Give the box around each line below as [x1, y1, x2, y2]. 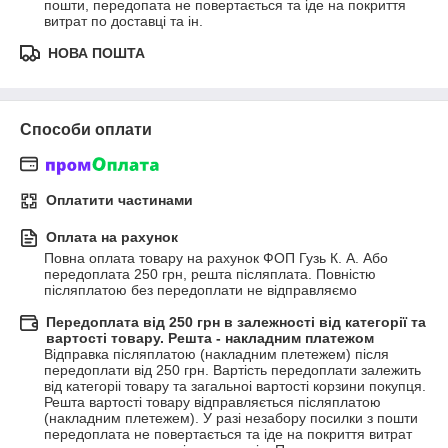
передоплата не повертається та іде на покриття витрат [44, 426, 412, 443]
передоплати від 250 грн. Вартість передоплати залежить [44, 362, 421, 379]
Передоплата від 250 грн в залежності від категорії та [46, 314, 426, 331]
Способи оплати [20, 121, 152, 138]
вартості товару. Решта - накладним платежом [46, 330, 374, 347]
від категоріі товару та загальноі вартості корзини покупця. [44, 378, 426, 395]
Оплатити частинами [46, 192, 193, 209]
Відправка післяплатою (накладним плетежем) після [44, 346, 389, 363]
